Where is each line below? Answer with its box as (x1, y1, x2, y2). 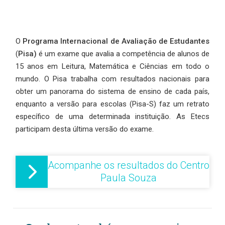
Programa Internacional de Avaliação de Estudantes (23, 36, 210, 46)
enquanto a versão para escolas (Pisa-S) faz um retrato (16, 99, 209, 108)
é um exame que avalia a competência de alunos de (37, 49, 209, 58)
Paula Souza (100, 171, 157, 184)
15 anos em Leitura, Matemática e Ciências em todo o (16, 61, 209, 71)
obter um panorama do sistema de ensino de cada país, (16, 86, 209, 96)
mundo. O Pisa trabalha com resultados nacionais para (16, 74, 209, 83)
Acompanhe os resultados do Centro (48, 159, 209, 171)
